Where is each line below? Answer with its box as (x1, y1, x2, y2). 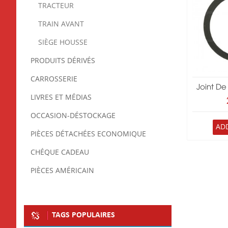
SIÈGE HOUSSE (38, 38, 88, 47)
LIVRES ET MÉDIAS (31, 93, 92, 102)
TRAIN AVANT (38, 19, 84, 28)
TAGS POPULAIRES (52, 211, 115, 219)
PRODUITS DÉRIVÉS (31, 56, 95, 65)
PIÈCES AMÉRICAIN (31, 166, 94, 175)
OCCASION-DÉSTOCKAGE (31, 111, 116, 120)
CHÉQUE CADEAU (31, 148, 89, 157)
